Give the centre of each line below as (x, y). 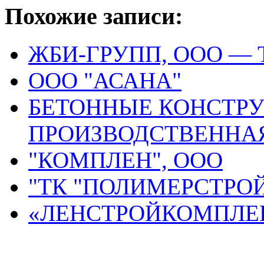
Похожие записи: (94, 16)
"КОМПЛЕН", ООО (126, 160)
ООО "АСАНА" (105, 81)
